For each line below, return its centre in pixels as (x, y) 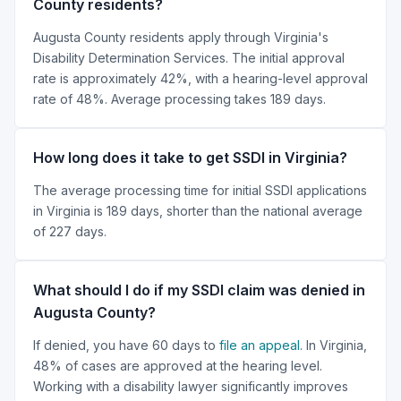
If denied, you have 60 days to (126, 345)
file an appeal (260, 345)
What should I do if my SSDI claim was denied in (199, 290)
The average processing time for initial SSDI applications (200, 190)
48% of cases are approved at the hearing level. (178, 365)
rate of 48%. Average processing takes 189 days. (179, 98)
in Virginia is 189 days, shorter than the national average (198, 210)
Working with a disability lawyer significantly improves (191, 386)
